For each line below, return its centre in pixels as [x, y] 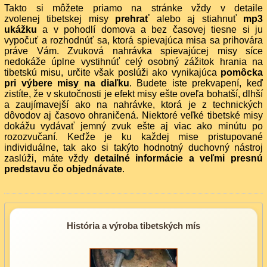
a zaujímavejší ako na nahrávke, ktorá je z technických [133, 104]
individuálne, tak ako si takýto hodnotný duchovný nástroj [133, 147]
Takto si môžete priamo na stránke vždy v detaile [133, 8]
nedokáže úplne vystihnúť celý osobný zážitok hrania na [133, 61]
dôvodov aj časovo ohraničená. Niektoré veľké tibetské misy [133, 115]
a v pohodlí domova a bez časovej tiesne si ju [150, 29]
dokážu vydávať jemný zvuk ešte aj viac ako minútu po [133, 126]
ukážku [21, 29]
